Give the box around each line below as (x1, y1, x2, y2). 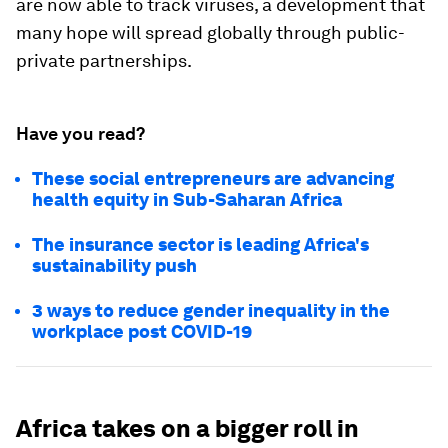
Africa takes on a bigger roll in (16, 414, 359, 443)
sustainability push (32, 255, 197, 276)
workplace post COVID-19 (32, 321, 252, 342)
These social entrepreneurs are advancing (32, 168, 394, 189)
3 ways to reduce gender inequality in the (32, 300, 390, 321)
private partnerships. (16, 50, 192, 71)
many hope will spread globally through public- (16, 22, 405, 43)
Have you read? (16, 123, 145, 144)
